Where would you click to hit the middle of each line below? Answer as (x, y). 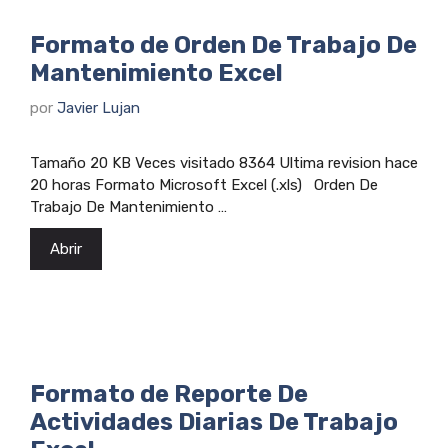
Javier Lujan (98, 107)
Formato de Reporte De (169, 393)
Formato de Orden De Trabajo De (223, 45)
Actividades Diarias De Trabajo (214, 421)
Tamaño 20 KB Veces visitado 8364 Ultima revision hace (224, 162)
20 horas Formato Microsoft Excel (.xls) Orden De (204, 184)
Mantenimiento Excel (156, 73)
